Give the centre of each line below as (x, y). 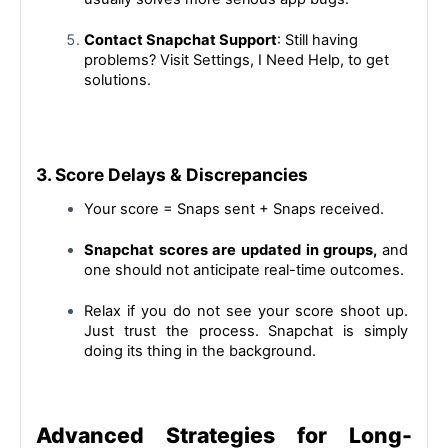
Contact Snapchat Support (180, 39)
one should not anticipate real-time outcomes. (244, 270)
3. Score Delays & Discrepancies (172, 175)
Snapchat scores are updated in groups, (233, 250)
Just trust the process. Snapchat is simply (246, 331)
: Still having (317, 39)
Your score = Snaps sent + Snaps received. (234, 209)
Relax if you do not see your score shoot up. (246, 311)
